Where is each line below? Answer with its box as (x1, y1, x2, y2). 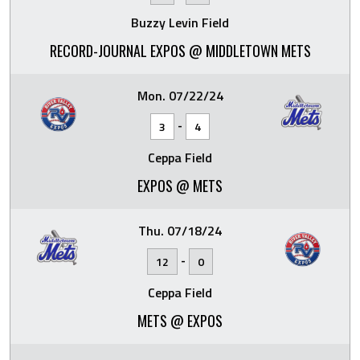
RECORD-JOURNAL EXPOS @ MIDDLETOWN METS (49, 40, 311, 61)
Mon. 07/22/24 (137, 86, 223, 105)
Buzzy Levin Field (131, 13, 229, 32)
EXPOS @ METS (137, 175, 223, 196)
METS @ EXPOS (137, 310, 223, 331)
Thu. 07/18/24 (138, 221, 222, 240)
